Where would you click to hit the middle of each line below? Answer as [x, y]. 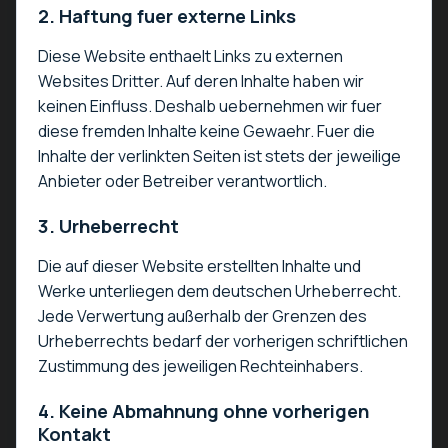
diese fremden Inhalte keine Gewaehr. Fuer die [206, 131]
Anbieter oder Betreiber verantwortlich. [182, 181]
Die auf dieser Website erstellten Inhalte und [199, 265]
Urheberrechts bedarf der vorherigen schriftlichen [222, 340]
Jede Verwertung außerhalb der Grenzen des [202, 315]
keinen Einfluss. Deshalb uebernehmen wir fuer [209, 106]
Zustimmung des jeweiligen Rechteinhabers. [200, 365]
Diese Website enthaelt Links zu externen [190, 56]
